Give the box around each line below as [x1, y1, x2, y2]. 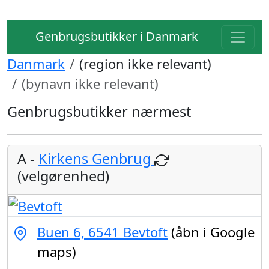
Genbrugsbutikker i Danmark [32, 28, 198, 44]
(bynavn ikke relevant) [22, 74, 159, 92]
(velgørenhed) [17, 166, 109, 186]
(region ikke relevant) [79, 55, 211, 73]
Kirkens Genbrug [38, 149, 154, 168]
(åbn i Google [168, 223, 255, 241]
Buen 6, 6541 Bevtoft [37, 223, 168, 241]
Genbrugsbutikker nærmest [7, 102, 191, 121]
